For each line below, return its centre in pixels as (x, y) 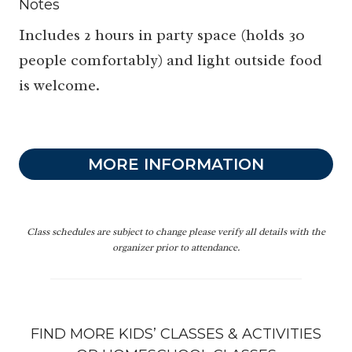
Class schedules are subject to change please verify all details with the (176, 232)
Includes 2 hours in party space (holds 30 (162, 35)
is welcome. (59, 86)
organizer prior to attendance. (176, 248)
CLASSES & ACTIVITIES (241, 334)
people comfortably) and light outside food (170, 60)
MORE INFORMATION (176, 165)
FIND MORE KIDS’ (95, 334)
